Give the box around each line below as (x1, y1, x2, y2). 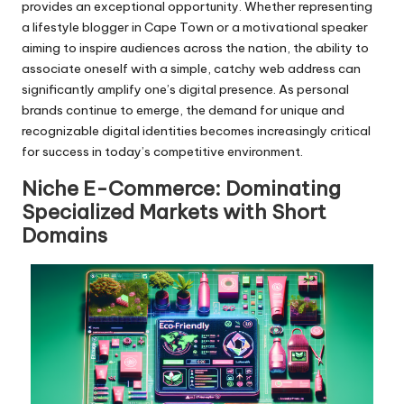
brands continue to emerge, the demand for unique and (22, 101, 344, 118)
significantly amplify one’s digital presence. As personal (22, 80, 349, 97)
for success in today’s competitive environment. (22, 142, 303, 160)
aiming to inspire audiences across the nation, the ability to (22, 39, 369, 56)
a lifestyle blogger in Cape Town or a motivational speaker (22, 18, 368, 35)
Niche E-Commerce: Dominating (22, 175, 341, 201)
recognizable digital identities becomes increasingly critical (22, 122, 371, 139)
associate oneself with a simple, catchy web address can (22, 60, 361, 77)
